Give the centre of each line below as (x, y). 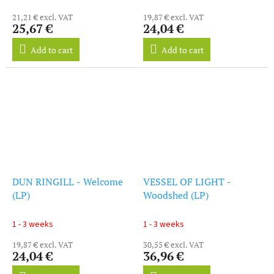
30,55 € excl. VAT (173, 244)
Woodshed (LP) (176, 195)
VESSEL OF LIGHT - (187, 181)
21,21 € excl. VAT (43, 17)
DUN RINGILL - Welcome (68, 181)
